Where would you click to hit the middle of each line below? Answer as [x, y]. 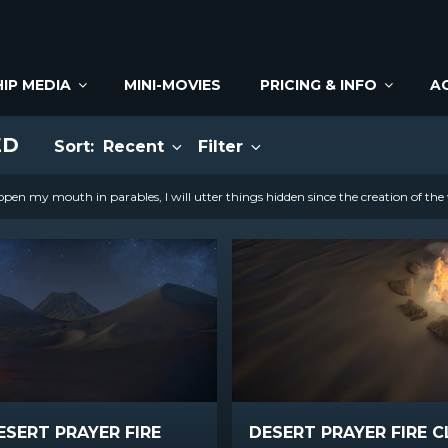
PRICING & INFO [318, 84]
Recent [136, 146]
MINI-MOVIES [172, 84]
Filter [223, 146]
